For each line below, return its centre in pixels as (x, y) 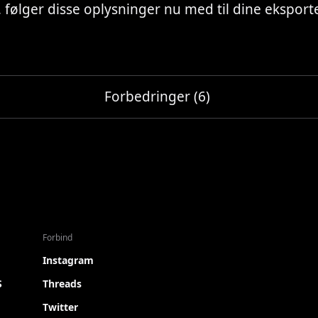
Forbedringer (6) (157, 97)
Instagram (68, 260)
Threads (62, 284)
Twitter (60, 307)
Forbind (57, 237)
